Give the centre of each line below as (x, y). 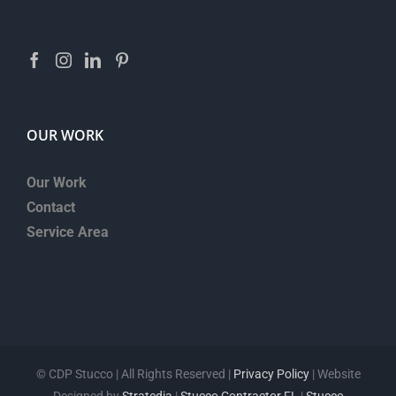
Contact (51, 208)
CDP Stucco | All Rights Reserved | (139, 374)
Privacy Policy (271, 374)
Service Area (68, 232)
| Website (335, 374)
